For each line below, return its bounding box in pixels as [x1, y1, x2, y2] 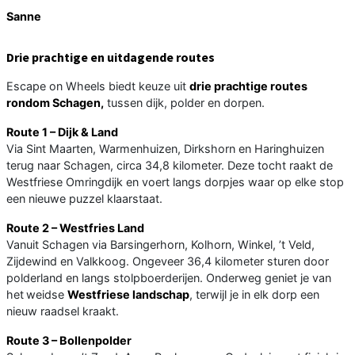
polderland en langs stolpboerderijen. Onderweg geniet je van [6, 270, 331, 284]
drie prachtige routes [189, 78, 307, 93]
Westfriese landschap [67, 287, 189, 301]
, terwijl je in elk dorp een [189, 287, 319, 301]
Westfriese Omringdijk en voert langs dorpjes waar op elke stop [6, 174, 344, 189]
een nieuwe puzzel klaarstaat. [6, 191, 162, 205]
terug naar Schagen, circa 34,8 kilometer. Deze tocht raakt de [6, 158, 333, 172]
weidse [26, 287, 67, 301]
